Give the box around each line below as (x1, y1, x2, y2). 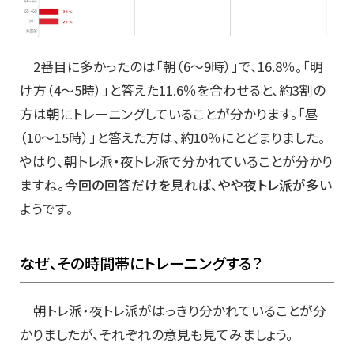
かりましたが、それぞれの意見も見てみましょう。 (20, 325, 293, 345)
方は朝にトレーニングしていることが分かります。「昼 (20, 104, 318, 124)
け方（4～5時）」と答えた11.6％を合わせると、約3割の (20, 81, 326, 100)
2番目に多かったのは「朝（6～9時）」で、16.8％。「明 (20, 57, 323, 77)
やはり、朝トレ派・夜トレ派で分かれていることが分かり (20, 152, 333, 171)
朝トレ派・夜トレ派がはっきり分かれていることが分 (20, 301, 326, 321)
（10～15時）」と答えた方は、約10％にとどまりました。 (20, 128, 326, 148)
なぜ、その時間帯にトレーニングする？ (20, 252, 263, 275)
